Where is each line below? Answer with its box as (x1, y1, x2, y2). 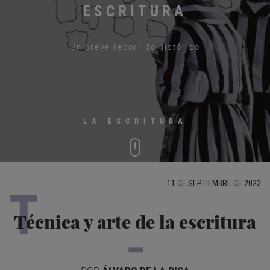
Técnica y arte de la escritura (14, 210, 256, 234)
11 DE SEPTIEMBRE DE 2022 (167, 178, 261, 188)
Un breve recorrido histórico (70, 42, 200, 52)
